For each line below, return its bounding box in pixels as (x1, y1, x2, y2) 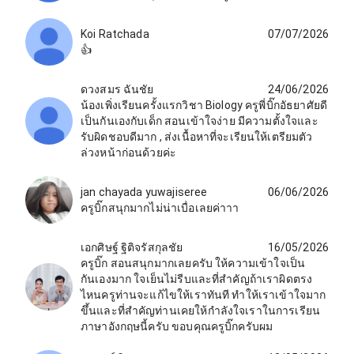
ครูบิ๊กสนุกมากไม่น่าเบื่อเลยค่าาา (81, 201, 239, 214)
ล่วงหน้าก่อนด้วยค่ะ (81, 145, 177, 159)
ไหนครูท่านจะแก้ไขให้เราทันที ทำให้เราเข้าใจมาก (81, 288, 326, 301)
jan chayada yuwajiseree (81, 185, 208, 198)
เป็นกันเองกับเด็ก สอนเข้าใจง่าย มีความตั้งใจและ (81, 114, 318, 127)
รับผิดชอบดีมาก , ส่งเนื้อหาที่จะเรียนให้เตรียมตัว (81, 130, 313, 143)
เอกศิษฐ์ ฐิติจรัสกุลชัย (81, 240, 183, 254)
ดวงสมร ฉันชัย (81, 82, 154, 96)
